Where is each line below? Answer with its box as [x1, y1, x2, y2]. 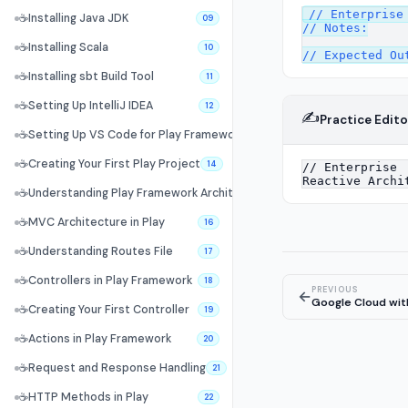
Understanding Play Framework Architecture [28, 186, 270, 200]
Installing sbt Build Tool [28, 69, 154, 84]
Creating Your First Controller [28, 302, 189, 317]
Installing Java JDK [28, 11, 128, 25]
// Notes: [301, 20, 368, 35]
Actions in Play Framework [28, 331, 171, 346]
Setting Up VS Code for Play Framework [28, 127, 245, 142]
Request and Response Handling [28, 361, 206, 375]
